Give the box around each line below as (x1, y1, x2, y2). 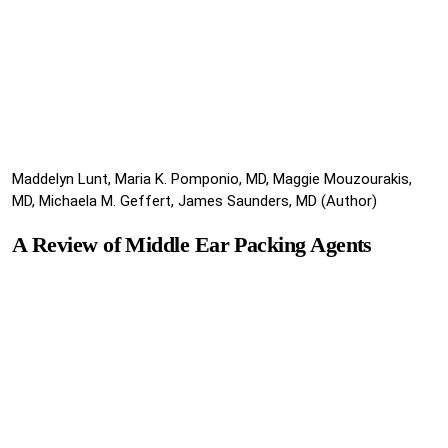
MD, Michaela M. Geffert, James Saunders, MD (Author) (12, 192, 377, 211)
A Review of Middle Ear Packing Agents (12, 233, 372, 258)
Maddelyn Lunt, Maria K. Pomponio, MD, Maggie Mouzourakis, (12, 170, 412, 189)
